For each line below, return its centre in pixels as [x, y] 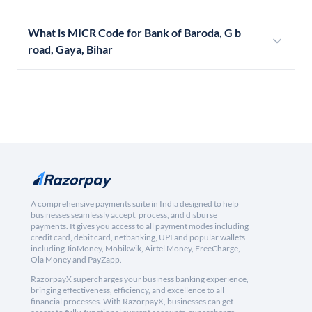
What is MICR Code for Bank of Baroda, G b [134, 33]
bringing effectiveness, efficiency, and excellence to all [127, 290]
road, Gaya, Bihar [70, 49]
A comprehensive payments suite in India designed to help [135, 204]
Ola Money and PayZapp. [76, 260]
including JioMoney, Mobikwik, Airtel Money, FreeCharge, [135, 249]
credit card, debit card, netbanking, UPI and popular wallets [138, 237]
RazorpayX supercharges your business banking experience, [140, 279]
